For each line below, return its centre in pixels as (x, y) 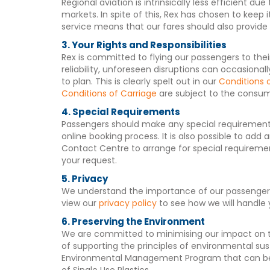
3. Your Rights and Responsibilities (144, 45)
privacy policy (128, 203)
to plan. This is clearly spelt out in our (140, 81)
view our (80, 203)
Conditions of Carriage (110, 93)
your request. (89, 160)
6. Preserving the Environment (133, 221)
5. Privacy (85, 179)
